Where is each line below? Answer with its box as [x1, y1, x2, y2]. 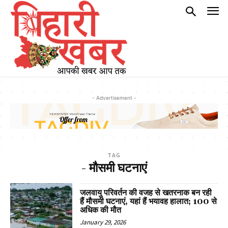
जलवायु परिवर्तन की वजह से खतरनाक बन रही [80, 188, 212, 198]
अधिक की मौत [80, 205, 122, 216]
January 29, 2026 [80, 218, 126, 227]
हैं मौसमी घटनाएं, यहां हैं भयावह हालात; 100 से [80, 196, 217, 207]
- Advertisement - [92, 95, 136, 101]
